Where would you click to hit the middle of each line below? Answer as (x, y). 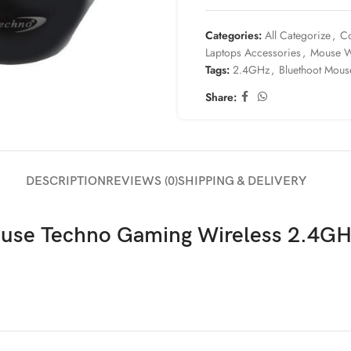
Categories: (233, 35)
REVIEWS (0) (142, 181)
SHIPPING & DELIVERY (242, 181)
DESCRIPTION (66, 181)
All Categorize (298, 35)
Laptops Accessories (253, 52)
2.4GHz (251, 70)
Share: (221, 97)
